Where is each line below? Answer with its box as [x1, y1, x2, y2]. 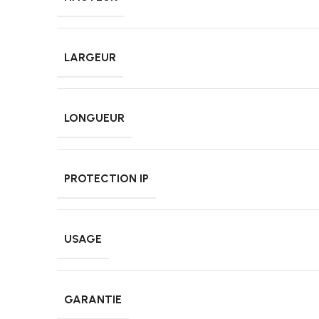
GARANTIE [64, 293, 122, 307]
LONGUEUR [64, 111, 125, 125]
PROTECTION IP [64, 172, 149, 186]
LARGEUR [64, 51, 116, 65]
